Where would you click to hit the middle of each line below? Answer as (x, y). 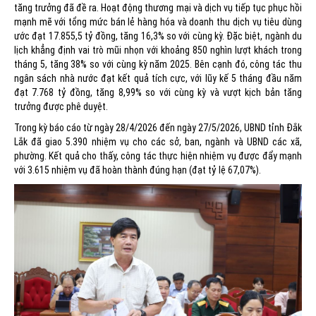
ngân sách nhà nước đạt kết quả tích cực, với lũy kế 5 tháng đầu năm (158, 79)
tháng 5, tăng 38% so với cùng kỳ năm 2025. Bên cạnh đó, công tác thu (158, 65)
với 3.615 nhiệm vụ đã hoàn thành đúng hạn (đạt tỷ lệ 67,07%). (138, 170)
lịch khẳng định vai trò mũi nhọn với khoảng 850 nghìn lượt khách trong (158, 50)
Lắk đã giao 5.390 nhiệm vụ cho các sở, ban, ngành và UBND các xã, (158, 142)
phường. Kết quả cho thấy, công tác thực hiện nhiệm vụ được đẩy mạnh (158, 156)
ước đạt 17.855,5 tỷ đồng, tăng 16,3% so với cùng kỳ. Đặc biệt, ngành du (158, 36)
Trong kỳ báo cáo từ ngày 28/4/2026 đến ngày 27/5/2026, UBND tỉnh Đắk (158, 128)
